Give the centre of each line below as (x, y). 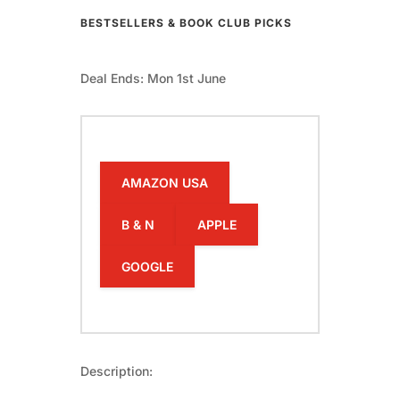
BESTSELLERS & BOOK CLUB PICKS (186, 23)
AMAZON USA (164, 183)
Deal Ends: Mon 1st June (153, 79)
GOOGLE (147, 267)
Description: (116, 371)
